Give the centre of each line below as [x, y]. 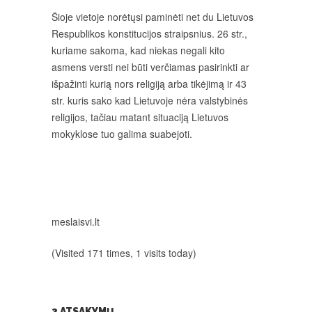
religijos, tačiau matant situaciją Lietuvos [140, 117]
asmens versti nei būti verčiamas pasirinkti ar [150, 67]
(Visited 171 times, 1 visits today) [124, 253]
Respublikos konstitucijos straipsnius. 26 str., [149, 33]
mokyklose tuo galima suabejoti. [122, 134]
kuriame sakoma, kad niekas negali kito [138, 50]
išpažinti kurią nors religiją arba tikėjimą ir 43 [149, 84]
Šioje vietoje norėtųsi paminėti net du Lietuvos [153, 17]
